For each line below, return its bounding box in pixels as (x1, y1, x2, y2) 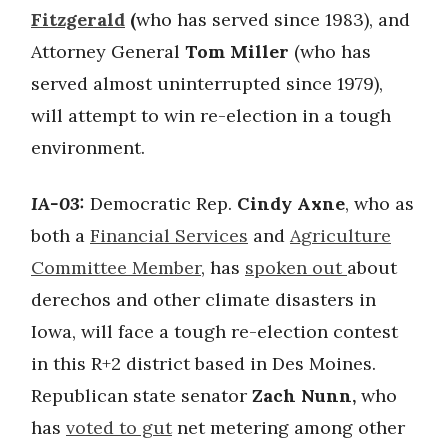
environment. (31, 136, 145, 159)
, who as (345, 192, 414, 215)
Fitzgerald (31, 8, 125, 31)
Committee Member (31, 256, 201, 279)
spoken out (245, 256, 347, 279)
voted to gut (66, 416, 172, 439)
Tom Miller (185, 40, 289, 63)
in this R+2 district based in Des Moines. (31, 352, 376, 375)
